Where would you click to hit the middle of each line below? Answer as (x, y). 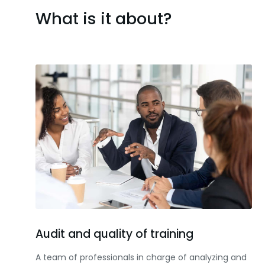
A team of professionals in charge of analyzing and (141, 257)
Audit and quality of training (114, 234)
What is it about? (104, 19)
